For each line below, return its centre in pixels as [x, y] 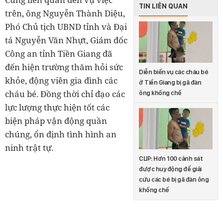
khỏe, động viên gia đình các [61, 80]
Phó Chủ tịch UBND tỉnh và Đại [66, 26]
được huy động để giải [170, 169]
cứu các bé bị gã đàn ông [174, 180]
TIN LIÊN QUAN [163, 6]
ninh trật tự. [29, 147]
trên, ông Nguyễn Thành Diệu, [65, 13]
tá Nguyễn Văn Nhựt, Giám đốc [66, 40]
